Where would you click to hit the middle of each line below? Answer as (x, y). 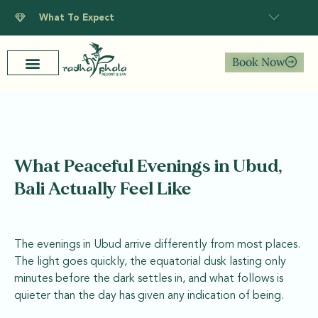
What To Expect (76, 18)
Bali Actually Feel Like (103, 189)
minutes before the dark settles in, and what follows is (149, 279)
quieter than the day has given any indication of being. (149, 296)
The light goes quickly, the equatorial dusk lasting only (150, 262)
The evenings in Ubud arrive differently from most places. (157, 245)
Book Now (258, 62)
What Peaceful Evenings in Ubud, (148, 166)
